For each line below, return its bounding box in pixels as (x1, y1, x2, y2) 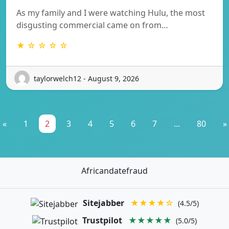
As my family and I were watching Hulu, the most (16, 7, 205, 19)
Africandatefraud (81, 165, 148, 177)
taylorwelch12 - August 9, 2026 (34, 73, 139, 83)
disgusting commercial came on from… (16, 19, 168, 31)
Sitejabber (82, 197, 124, 209)
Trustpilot (82, 215, 122, 226)
